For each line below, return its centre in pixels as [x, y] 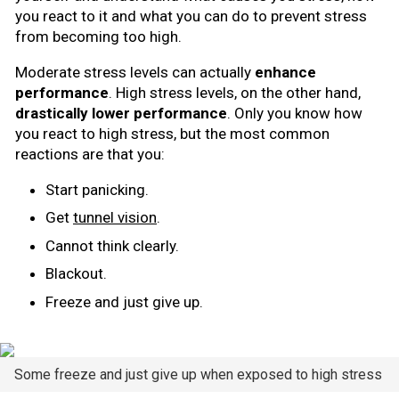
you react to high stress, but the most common [172, 133]
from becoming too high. [98, 36]
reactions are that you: [90, 154]
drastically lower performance [121, 113]
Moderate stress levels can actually [135, 72]
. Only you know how [295, 113]
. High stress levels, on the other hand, [235, 92]
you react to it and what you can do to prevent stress [191, 16]
